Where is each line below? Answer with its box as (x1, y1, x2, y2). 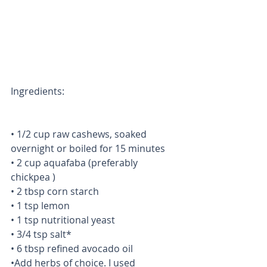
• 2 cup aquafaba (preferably (11, 156, 140, 169)
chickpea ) (11, 170, 55, 184)
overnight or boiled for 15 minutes (11, 141, 165, 155)
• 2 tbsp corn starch (11, 184, 99, 198)
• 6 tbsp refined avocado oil (11, 241, 133, 255)
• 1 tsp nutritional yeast (11, 213, 115, 226)
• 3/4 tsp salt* (11, 227, 72, 241)
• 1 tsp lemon (11, 198, 70, 212)
